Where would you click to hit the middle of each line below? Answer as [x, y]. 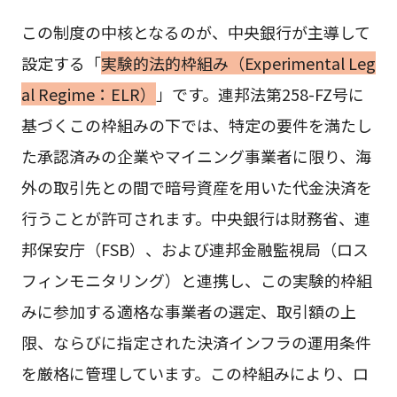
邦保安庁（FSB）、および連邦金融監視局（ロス [195, 249]
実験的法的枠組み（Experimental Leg [238, 62]
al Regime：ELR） [88, 93]
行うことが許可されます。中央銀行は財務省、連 [195, 218]
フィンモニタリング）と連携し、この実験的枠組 [196, 280]
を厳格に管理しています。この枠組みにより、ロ [195, 373]
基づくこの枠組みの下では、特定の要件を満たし [196, 125]
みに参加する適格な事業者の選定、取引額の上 [188, 311]
